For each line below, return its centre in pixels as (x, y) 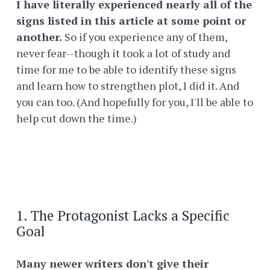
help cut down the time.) (77, 118)
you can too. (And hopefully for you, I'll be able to (135, 102)
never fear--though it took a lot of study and (123, 53)
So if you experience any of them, (145, 37)
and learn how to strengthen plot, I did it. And (128, 86)
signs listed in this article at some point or (131, 21)
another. (39, 37)
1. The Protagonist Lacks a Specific (123, 216)
